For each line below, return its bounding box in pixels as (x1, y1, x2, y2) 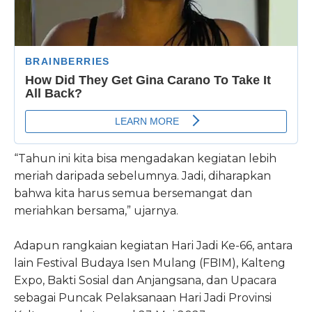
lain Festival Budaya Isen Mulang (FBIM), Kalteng (14, 256, 286, 270)
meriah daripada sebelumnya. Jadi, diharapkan (14, 169, 271, 183)
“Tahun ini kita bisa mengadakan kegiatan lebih (14, 152, 276, 166)
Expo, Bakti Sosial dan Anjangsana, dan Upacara (14, 274, 276, 288)
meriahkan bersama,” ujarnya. (14, 204, 178, 218)
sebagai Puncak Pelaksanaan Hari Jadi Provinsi (14, 291, 272, 305)
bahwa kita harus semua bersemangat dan (14, 187, 252, 201)
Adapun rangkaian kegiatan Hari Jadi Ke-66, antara (14, 239, 292, 253)
